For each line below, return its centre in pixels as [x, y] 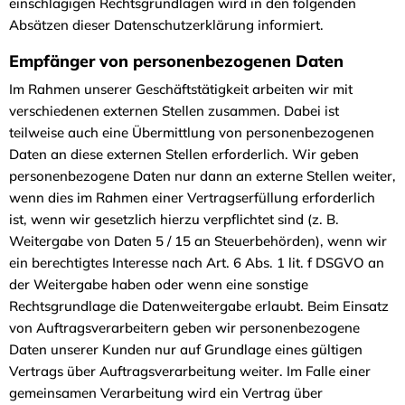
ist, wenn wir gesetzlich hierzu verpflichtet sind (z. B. [174, 219]
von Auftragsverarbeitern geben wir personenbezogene [184, 328]
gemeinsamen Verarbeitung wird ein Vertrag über [166, 393]
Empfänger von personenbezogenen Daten [179, 61]
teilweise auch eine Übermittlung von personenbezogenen [192, 132]
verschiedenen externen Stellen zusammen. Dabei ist [174, 111]
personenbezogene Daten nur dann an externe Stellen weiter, [202, 176]
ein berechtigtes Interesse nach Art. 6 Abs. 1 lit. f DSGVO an [197, 263]
